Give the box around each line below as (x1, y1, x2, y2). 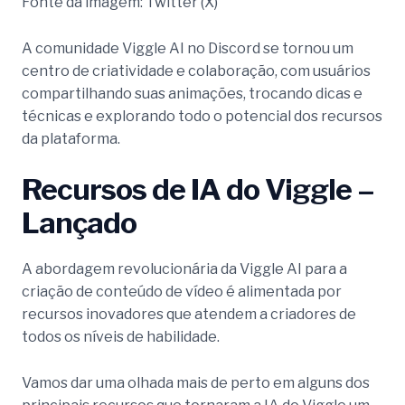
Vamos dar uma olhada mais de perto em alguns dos (22, 374, 370, 392)
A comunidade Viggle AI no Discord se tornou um (22, 39, 353, 57)
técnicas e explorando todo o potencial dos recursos (22, 107, 382, 125)
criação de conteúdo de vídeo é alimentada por (22, 283, 342, 301)
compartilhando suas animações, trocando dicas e (22, 84, 363, 102)
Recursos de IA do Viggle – (22, 172, 374, 208)
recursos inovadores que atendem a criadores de (22, 306, 356, 324)
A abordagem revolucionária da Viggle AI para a (22, 260, 347, 278)
